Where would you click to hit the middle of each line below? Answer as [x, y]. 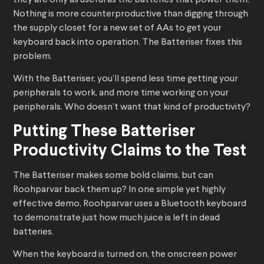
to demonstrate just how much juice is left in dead [116, 218]
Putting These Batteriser [104, 132]
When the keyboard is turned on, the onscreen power [125, 255]
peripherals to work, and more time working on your [121, 93]
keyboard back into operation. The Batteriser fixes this [128, 43]
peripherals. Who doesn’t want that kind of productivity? [132, 108]
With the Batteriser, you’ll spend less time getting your [126, 79]
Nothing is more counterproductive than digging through [131, 14]
